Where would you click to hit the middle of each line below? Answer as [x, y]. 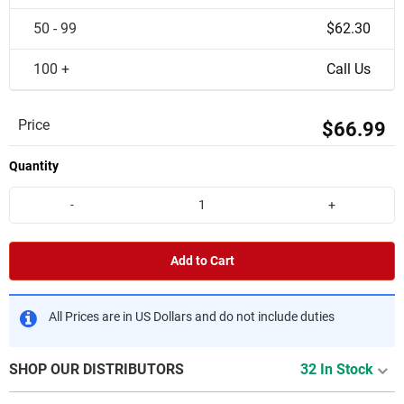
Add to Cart [202, 261]
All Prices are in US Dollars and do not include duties [192, 317]
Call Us [349, 69]
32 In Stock [337, 369]
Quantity [34, 166]
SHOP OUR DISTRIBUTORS [96, 369]
